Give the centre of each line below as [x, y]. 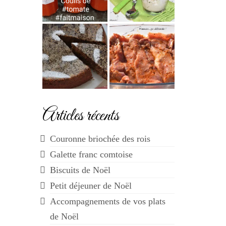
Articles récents [80, 116]
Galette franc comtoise [91, 154]
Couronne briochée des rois [100, 139]
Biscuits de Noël [80, 170]
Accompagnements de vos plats [107, 201]
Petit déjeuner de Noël [91, 186]
